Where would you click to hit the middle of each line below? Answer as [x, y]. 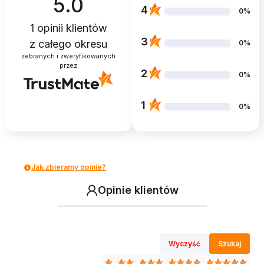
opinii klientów [70, 28]
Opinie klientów [138, 190]
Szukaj [230, 244]
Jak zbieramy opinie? [69, 167]
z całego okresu [68, 44]
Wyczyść [184, 244]
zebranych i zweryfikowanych [68, 57]
